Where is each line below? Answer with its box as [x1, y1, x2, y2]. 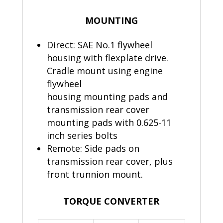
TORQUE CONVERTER [63, 195, 160, 208]
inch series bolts [46, 129, 117, 142]
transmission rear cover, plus [46, 155, 173, 168]
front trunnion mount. [46, 168, 143, 181]
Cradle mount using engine [46, 65, 163, 77]
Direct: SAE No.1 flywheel [46, 39, 152, 51]
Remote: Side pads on [46, 142, 139, 155]
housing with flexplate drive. [46, 52, 168, 64]
